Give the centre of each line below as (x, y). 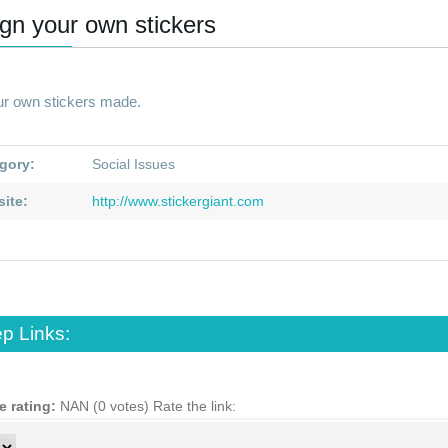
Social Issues (134, 164)
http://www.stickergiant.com (176, 201)
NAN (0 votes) (123, 406)
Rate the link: (199, 406)
